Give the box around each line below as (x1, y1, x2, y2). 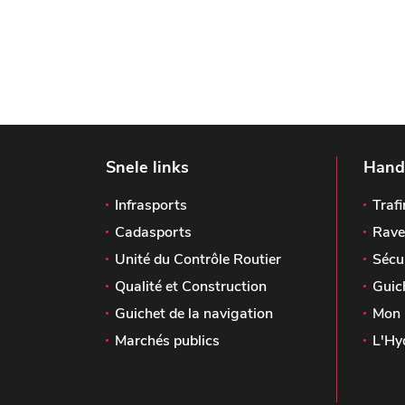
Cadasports (115, 222, 192, 243)
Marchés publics (115, 331, 220, 352)
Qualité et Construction (115, 277, 267, 297)
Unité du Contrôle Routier (115, 250, 281, 270)
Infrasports (115, 195, 187, 216)
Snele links (106, 156, 189, 179)
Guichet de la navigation (115, 304, 273, 325)
